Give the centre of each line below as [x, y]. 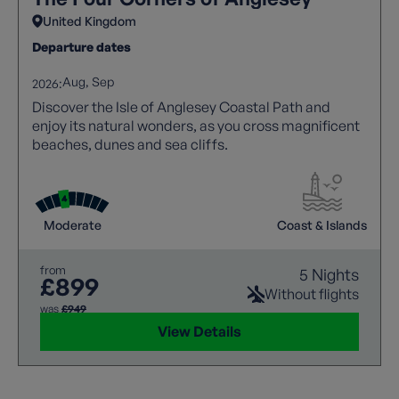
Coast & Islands [322, 224]
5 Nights [329, 274]
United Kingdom [90, 20]
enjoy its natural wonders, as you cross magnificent [196, 125]
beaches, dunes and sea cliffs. [130, 144]
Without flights [312, 293]
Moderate [72, 224]
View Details [199, 331]
